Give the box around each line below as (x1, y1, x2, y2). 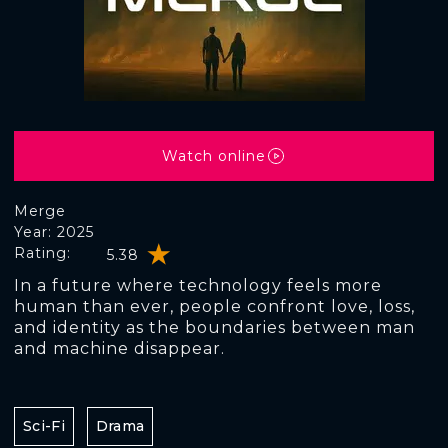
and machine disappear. (14, 339, 225, 358)
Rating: (14, 244, 71, 262)
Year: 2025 (14, 223, 94, 241)
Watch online (162, 146, 266, 165)
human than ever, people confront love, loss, (14, 297, 415, 316)
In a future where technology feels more (14, 276, 382, 295)
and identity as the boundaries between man (14, 318, 415, 337)
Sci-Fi (23, 417, 65, 435)
